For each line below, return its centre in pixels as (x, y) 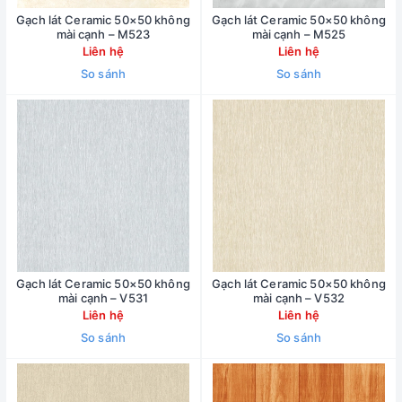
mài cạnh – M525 (299, 34)
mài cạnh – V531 (103, 298)
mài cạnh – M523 (103, 34)
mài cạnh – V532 (299, 298)
